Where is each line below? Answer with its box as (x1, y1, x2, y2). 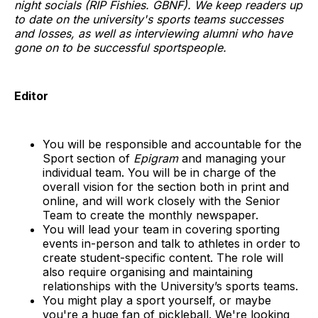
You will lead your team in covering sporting (43, 221, 280, 236)
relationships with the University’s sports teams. (43, 278, 298, 293)
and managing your (178, 150, 286, 165)
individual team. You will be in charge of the (43, 165, 276, 180)
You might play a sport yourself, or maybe (43, 292, 271, 307)
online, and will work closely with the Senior (43, 193, 280, 208)
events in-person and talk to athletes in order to (43, 236, 300, 251)
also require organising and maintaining (43, 264, 253, 279)
